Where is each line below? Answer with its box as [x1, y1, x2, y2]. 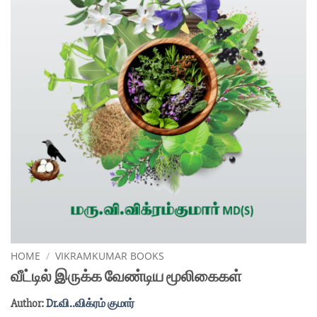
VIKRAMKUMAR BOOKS [55, 249, 165, 263]
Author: [11, 296, 46, 311]
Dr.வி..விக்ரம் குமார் [46, 296, 134, 311]
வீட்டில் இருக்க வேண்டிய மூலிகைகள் [11, 266, 242, 287]
